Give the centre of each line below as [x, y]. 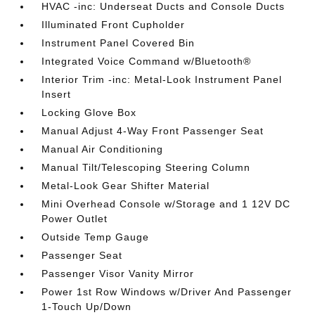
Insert [57, 94]
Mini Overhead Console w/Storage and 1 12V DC [166, 204]
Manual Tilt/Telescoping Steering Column [146, 167]
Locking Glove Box [89, 112]
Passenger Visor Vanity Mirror [118, 273]
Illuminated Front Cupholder [114, 24]
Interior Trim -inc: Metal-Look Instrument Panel [162, 79]
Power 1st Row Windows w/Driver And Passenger [167, 291]
